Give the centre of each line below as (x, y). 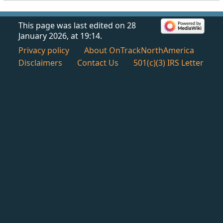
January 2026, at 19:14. (60, 36)
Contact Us (98, 62)
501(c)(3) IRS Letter (169, 62)
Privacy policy (44, 50)
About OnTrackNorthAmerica (139, 50)
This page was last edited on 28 (77, 25)
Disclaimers (41, 62)
